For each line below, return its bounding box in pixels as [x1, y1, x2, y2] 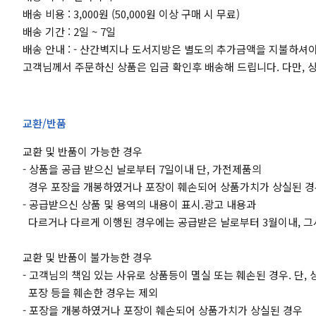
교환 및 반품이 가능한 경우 [23, 143, 142, 159]
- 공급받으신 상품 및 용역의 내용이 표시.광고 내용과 [23, 196, 256, 212]
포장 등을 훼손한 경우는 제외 [23, 284, 158, 300]
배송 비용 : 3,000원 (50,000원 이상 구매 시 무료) [23, 6, 240, 21]
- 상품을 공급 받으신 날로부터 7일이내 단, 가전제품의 [23, 161, 262, 176]
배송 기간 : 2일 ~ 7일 [23, 23, 116, 39]
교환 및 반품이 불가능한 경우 [23, 249, 152, 265]
